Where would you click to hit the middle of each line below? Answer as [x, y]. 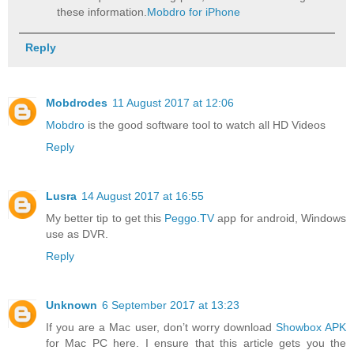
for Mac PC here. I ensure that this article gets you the [196, 343]
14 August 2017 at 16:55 [143, 196]
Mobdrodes [77, 103]
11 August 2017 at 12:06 [173, 103]
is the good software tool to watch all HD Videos [205, 125]
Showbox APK [311, 328]
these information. [102, 12]
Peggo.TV [190, 218]
